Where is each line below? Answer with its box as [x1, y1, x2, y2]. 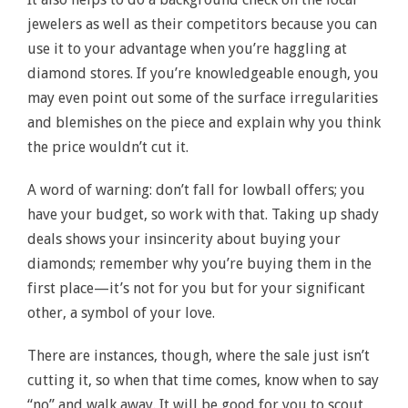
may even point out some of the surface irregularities [27, 89, 378, 107]
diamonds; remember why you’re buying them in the [27, 255, 372, 272]
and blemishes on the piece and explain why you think [27, 114, 381, 131]
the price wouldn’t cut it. [27, 138, 189, 156]
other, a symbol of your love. [27, 304, 215, 321]
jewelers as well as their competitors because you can [27, 15, 377, 33]
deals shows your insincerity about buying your [27, 230, 341, 248]
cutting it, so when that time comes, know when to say [27, 372, 379, 389]
